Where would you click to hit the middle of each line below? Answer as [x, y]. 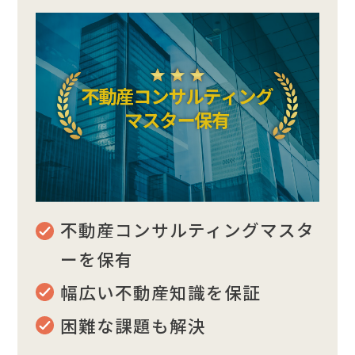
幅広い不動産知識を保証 [160, 292]
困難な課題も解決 [133, 325]
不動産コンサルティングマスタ [187, 229]
